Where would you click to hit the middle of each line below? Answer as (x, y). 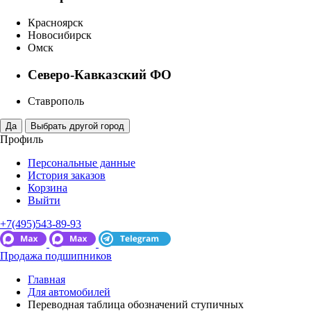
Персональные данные (82, 163)
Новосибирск (60, 35)
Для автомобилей (69, 292)
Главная (47, 280)
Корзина (48, 188)
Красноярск (56, 22)
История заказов (67, 176)
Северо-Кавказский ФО (100, 74)
